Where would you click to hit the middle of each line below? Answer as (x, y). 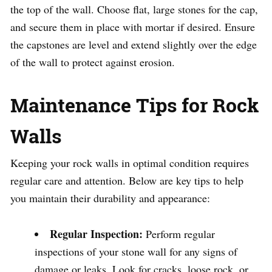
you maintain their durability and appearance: (110, 198)
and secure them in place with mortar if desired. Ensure (133, 27)
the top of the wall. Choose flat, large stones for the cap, (134, 9)
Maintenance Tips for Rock (135, 105)
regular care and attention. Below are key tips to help (127, 181)
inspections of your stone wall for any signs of (136, 252)
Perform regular (179, 234)
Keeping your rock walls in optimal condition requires (130, 163)
